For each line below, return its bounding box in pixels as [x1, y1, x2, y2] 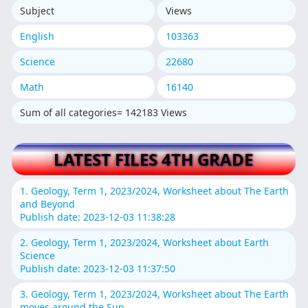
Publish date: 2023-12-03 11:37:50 [20, 261, 176, 275]
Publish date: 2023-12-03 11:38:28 [20, 210, 176, 223]
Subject [20, 3, 55, 17]
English [20, 29, 55, 43]
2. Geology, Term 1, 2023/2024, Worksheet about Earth [20, 235, 269, 249]
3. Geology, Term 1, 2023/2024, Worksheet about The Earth [20, 287, 289, 300]
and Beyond [20, 197, 78, 210]
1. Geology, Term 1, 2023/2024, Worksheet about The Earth [20, 184, 289, 197]
